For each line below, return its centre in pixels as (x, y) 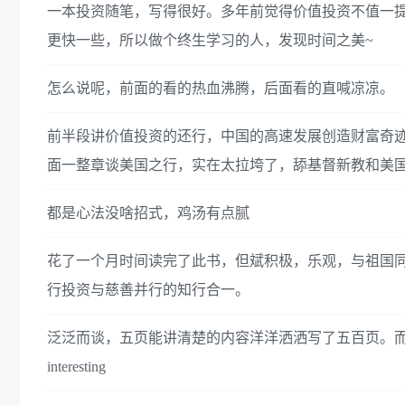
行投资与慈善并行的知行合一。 (148, 289)
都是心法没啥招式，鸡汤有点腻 (148, 212)
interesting (76, 366)
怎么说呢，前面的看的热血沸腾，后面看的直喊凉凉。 (221, 88)
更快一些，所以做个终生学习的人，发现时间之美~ (210, 40)
